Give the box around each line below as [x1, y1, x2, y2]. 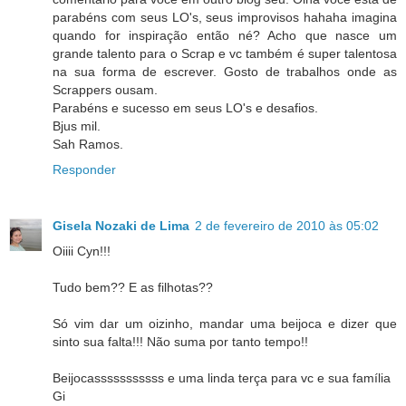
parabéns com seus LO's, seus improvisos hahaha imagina [53, 9, 397, 24]
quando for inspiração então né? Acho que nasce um [53, 27, 397, 43]
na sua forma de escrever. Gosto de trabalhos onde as [53, 63, 397, 79]
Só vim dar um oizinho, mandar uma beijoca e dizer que [53, 315, 397, 331]
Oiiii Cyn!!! [53, 243, 111, 258]
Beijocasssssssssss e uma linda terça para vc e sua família [53, 370, 391, 385]
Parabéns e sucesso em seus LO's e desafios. [53, 100, 318, 115]
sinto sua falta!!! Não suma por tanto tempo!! [53, 333, 308, 349]
